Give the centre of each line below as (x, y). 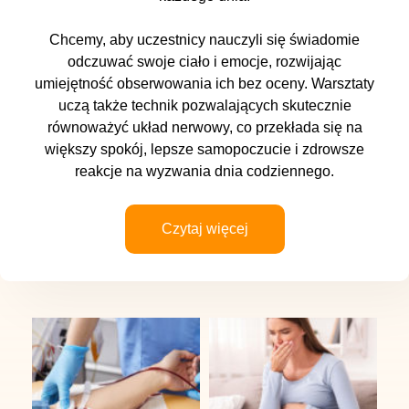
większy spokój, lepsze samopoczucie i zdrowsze (204, 149)
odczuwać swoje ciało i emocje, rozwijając (204, 62)
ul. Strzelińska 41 (73, 395)
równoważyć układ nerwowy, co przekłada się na (204, 127)
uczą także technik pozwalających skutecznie (204, 105)
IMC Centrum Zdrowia (90, 348)
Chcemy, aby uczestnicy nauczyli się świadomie (204, 40)
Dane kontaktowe (117, 309)
